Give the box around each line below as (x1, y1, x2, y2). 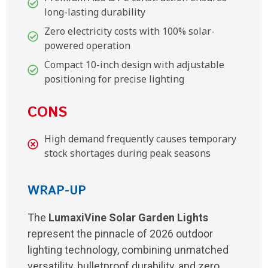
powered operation (44, 39, 130, 53)
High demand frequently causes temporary (44, 132, 236, 146)
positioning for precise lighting (44, 72, 184, 86)
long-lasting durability (44, 5, 145, 19)
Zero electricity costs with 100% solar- (44, 25, 215, 38)
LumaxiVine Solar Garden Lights (48, 211, 208, 224)
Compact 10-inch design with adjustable (44, 58, 224, 72)
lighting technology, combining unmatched (28, 243, 229, 257)
